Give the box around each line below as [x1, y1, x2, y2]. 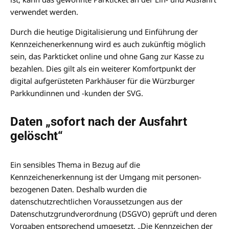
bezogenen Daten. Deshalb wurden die [10, 184, 147, 194]
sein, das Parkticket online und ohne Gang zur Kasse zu [10, 51, 204, 61]
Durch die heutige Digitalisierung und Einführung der [10, 26, 198, 37]
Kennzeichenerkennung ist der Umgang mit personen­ [10, 171, 201, 182]
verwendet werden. [10, 6, 78, 17]
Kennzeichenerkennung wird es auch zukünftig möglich [10, 38, 205, 49]
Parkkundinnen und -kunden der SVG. [10, 87, 143, 98]
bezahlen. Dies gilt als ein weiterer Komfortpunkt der [10, 63, 196, 74]
